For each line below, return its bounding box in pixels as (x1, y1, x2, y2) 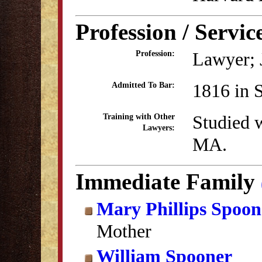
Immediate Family (75, 169, 261, 194)
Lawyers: (143, 123, 175, 132)
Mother (96, 220, 151, 242)
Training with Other (103, 112, 175, 121)
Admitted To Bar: (112, 81, 175, 89)
